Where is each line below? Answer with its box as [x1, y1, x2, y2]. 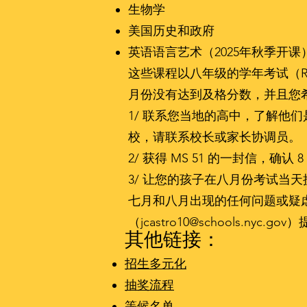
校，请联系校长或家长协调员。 [128, 130, 301, 145]
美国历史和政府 [128, 23, 214, 38]
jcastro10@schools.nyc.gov [140, 214, 286, 230]
